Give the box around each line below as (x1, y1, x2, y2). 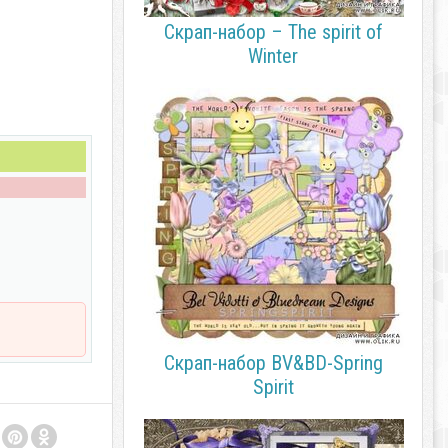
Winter (248, 44, 298, 68)
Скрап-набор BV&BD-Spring (163, 351, 383, 375)
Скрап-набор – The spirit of (163, 20, 383, 44)
